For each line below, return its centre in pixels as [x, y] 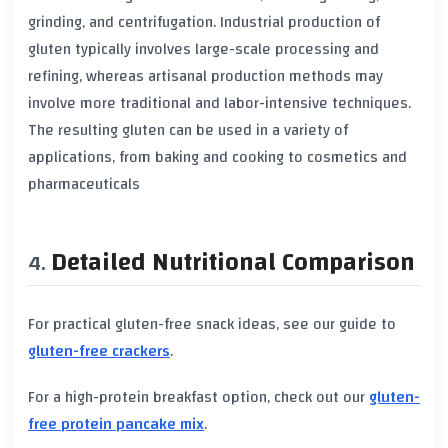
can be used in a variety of [256, 130]
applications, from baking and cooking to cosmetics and [217, 157]
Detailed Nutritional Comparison [233, 263]
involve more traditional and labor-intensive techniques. [219, 103]
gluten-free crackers [99, 350]
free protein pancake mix [116, 424]
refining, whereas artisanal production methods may [205, 76]
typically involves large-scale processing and [225, 49]
